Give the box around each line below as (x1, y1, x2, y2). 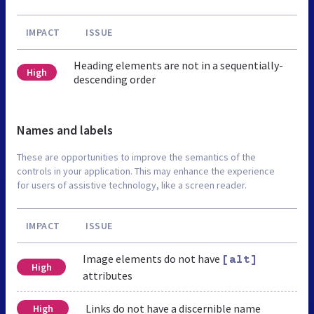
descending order (73, 71, 156, 86)
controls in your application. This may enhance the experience (17, 164, 275, 177)
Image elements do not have (83, 251, 223, 266)
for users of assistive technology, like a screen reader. (17, 178, 247, 191)
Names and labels (17, 121, 113, 138)
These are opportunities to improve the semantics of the (17, 150, 256, 163)
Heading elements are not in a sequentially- (73, 57, 283, 72)
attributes (83, 268, 133, 282)
